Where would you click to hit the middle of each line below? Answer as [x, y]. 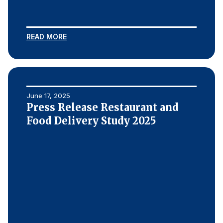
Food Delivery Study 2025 [91, 121]
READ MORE [47, 37]
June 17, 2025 [48, 96]
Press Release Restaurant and [103, 107]
